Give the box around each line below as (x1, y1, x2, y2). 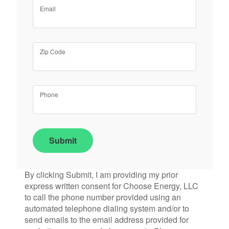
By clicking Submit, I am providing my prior (25, 169, 178, 181)
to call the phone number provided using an (25, 191, 181, 203)
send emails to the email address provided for (25, 214, 189, 226)
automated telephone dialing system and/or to (25, 202, 189, 215)
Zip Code (40, 47, 65, 56)
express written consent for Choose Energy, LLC (25, 180, 198, 192)
